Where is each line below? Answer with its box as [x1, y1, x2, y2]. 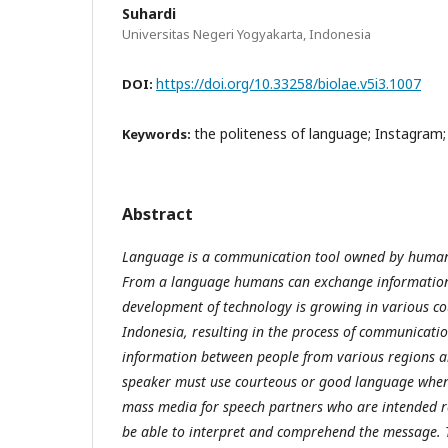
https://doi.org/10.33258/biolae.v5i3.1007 [156, 73, 421, 93]
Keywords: [122, 124, 194, 143]
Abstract [122, 202, 193, 225]
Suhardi [122, 3, 176, 23]
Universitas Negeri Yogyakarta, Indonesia [122, 24, 371, 43]
